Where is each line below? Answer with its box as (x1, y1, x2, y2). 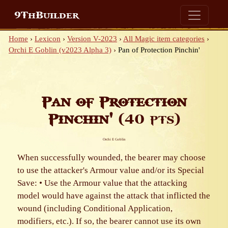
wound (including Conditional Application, (17, 204, 173, 213)
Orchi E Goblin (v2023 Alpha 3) (9, 46, 111, 54)
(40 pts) (112, 112, 181, 127)
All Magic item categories (123, 35, 205, 43)
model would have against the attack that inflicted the (17, 191, 210, 201)
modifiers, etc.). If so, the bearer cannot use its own (17, 216, 201, 226)
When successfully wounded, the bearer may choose (17, 153, 206, 162)
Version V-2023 (67, 35, 117, 43)
